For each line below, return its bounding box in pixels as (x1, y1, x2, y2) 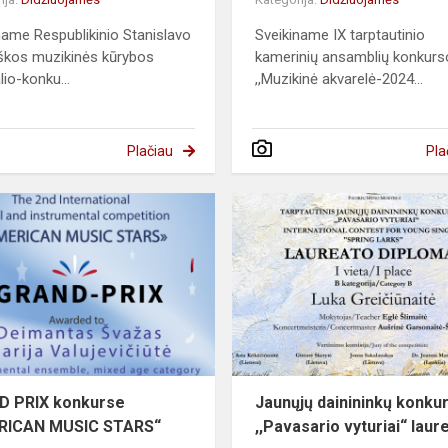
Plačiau (126, 143, 173, 160)
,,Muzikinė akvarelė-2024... (255, 70, 424, 89)
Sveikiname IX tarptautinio (255, 26, 426, 45)
